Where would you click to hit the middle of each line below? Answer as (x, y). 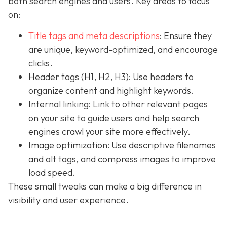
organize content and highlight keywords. (111, 90)
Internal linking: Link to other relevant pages (118, 104)
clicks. (41, 63)
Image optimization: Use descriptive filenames (122, 145)
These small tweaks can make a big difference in (105, 186)
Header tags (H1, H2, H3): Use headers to (111, 77)
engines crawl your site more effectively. (109, 131)
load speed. (52, 172)
